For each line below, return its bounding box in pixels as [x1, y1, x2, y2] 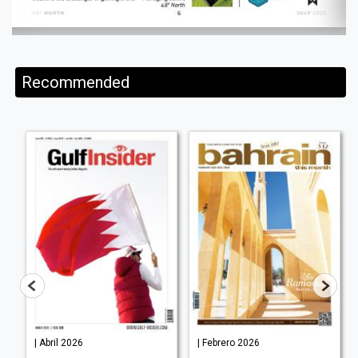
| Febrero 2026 [197, 336, 260, 348]
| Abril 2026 [34, 336, 83, 348]
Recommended [22, 72, 130, 92]
